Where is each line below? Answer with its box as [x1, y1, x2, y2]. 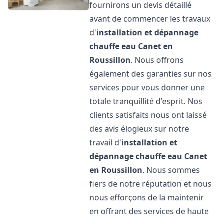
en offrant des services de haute [89, 206, 209, 217]
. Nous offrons [131, 55, 184, 65]
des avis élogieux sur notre [89, 123, 190, 134]
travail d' [89, 137, 122, 148]
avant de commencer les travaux [89, 13, 211, 24]
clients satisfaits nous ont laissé [89, 110, 207, 120]
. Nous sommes [142, 165, 200, 175]
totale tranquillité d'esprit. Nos [89, 96, 203, 107]
